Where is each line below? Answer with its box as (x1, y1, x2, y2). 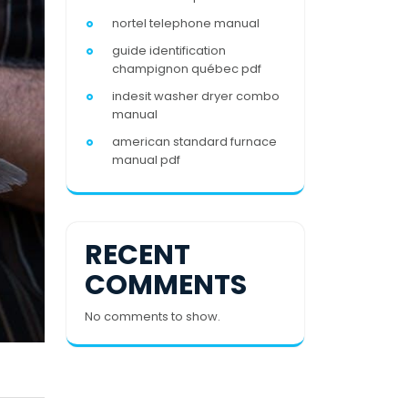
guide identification (112, 42, 226, 59)
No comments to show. (85, 308, 220, 325)
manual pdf (112, 151, 180, 168)
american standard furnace (112, 133, 277, 150)
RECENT (85, 236, 190, 274)
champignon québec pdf (112, 60, 261, 77)
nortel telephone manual (112, 15, 260, 32)
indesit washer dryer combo (112, 87, 280, 105)
